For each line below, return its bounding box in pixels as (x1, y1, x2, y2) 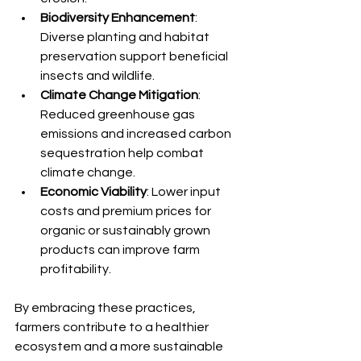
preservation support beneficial (40, 49, 230, 63)
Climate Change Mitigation (40, 88, 198, 102)
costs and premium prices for (40, 204, 214, 218)
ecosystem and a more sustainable (15, 339, 226, 353)
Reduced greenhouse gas (40, 107, 197, 121)
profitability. (40, 262, 111, 276)
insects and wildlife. (40, 68, 155, 82)
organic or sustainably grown (40, 223, 213, 237)
